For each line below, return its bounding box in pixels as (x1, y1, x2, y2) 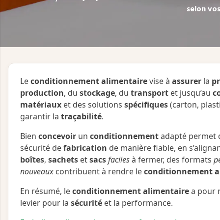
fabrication (63, 142, 107, 154)
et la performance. (102, 197, 173, 209)
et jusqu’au (168, 87, 213, 99)
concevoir (38, 131, 76, 142)
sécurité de (20, 142, 63, 154)
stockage (80, 87, 115, 99)
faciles (108, 154, 130, 165)
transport (131, 87, 168, 99)
